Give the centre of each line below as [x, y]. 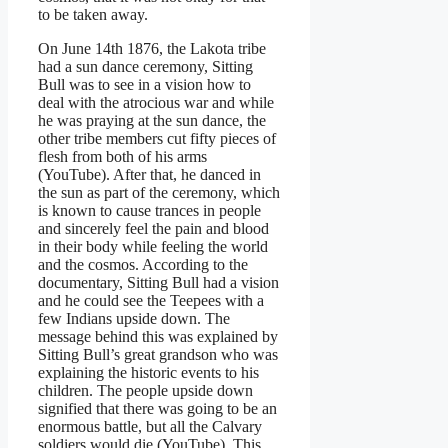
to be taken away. [93, 14]
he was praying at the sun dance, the [152, 120]
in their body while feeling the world [153, 246]
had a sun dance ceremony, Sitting [145, 66]
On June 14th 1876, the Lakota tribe [152, 48]
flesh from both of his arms [122, 156]
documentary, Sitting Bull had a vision [158, 282]
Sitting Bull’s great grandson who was [158, 354]
